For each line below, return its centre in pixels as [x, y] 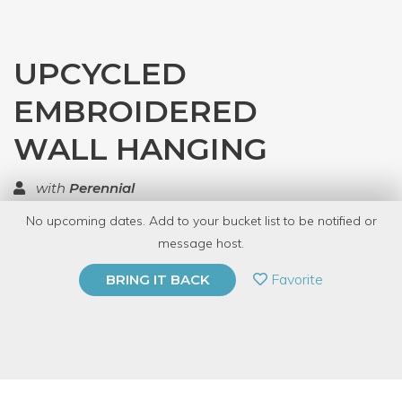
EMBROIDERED [135, 111]
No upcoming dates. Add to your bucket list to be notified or [201, 221]
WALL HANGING [140, 149]
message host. [201, 243]
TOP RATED [77, 228]
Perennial [102, 188]
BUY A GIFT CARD [103, 308]
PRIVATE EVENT [103, 270]
